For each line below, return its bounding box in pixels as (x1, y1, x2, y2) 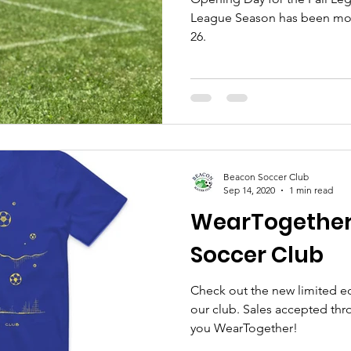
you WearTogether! (190, 320, 298, 335)
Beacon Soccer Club (223, 171, 309, 183)
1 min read (289, 184, 333, 196)
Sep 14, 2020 (223, 184, 275, 196)
